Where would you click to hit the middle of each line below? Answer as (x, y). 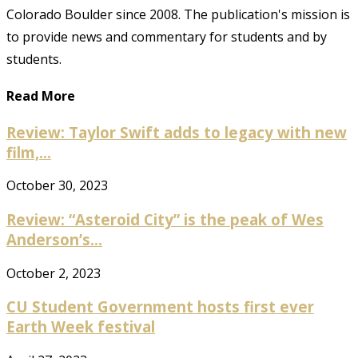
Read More (41, 96)
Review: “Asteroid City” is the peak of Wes (165, 219)
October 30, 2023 (57, 186)
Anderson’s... (54, 239)
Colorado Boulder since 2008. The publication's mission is (178, 15)
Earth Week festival (81, 327)
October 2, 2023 (54, 273)
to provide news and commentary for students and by (167, 37)
